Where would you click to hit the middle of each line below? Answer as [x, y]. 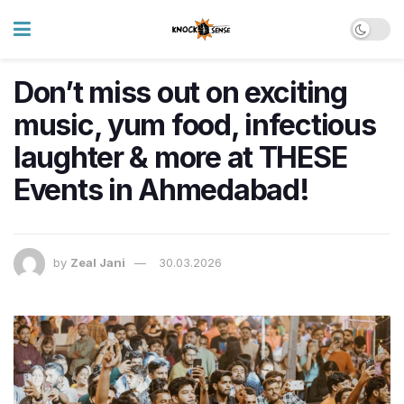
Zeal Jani [98, 263]
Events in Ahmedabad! [161, 190]
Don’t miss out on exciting [180, 92]
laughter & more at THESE [180, 157]
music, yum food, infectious [195, 125]
